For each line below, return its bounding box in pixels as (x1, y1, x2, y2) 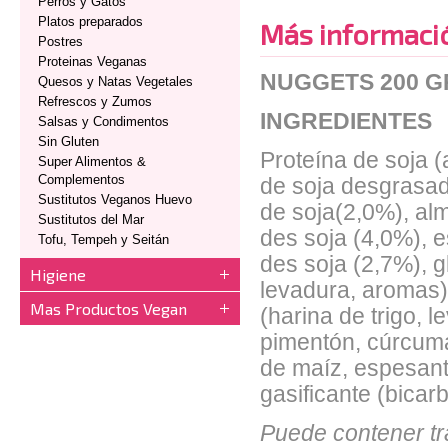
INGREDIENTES (260, 109, 432, 134)
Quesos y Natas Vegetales (38, 74, 193, 89)
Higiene (30, 265, 86, 284)
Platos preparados (38, 14, 143, 29)
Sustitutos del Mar (38, 212, 144, 227)
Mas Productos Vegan (30, 299, 187, 318)
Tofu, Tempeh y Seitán (38, 232, 169, 247)
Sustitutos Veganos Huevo (38, 192, 192, 207)
